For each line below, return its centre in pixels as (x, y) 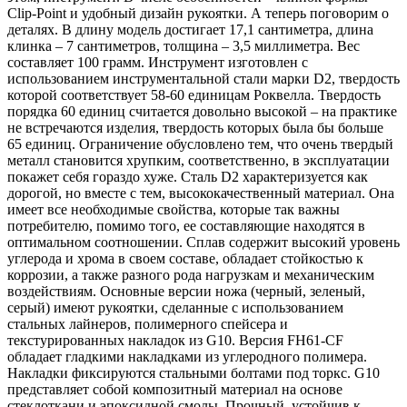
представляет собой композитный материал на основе (175, 389)
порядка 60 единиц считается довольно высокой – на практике (202, 111)
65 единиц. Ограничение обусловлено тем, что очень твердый (200, 144)
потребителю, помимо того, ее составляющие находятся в (186, 225)
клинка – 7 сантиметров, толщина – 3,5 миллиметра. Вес (184, 45)
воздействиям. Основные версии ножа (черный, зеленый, (186, 291)
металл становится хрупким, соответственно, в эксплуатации (199, 160)
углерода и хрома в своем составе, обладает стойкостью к (185, 258)
